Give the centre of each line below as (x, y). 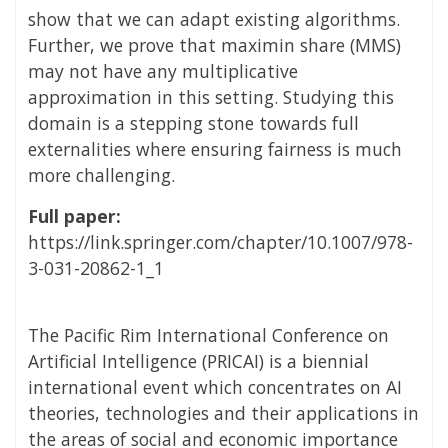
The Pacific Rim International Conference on (208, 334)
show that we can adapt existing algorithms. (214, 18)
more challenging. (101, 174)
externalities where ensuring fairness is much (215, 148)
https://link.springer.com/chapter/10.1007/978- (220, 241)
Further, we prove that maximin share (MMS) (214, 44)
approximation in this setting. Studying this (211, 96)
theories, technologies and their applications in (223, 412)
